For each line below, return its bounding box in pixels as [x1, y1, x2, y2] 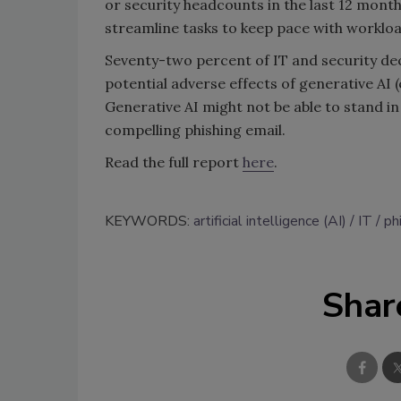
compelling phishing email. [105, 120, 286, 139]
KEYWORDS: [105, 210, 193, 231]
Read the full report [105, 152, 243, 171]
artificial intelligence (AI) [193, 210, 346, 231]
